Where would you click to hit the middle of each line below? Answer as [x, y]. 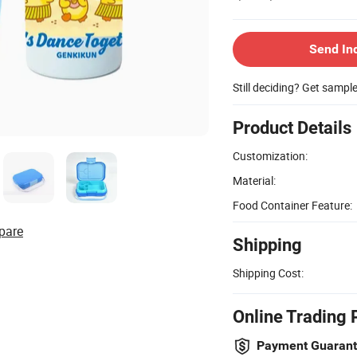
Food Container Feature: [292, 205]
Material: [254, 180]
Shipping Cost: [268, 273]
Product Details [292, 127]
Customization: [270, 155]
